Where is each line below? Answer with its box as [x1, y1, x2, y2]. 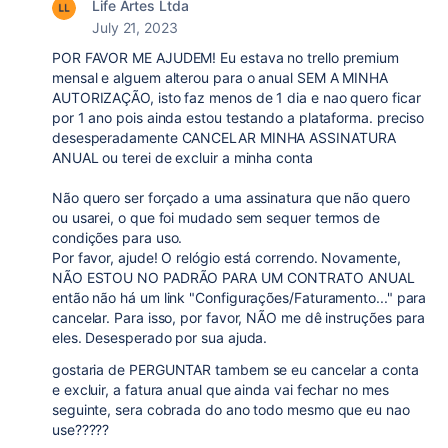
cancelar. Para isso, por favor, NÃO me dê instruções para [52, 309, 426, 326]
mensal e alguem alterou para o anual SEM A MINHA [52, 69, 388, 86]
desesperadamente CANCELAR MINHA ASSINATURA [52, 129, 396, 146]
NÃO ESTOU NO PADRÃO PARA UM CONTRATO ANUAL [52, 269, 415, 286]
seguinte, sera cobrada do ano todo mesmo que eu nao [52, 401, 410, 418]
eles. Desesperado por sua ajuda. [52, 329, 268, 346]
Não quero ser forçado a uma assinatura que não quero [52, 189, 410, 206]
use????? [52, 421, 110, 438]
